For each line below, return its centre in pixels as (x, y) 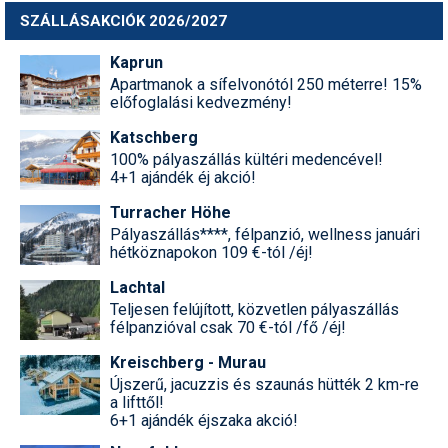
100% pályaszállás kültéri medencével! (246, 159)
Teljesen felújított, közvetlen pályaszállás (254, 309)
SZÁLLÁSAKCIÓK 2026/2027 (123, 20)
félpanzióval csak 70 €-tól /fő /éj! (228, 327)
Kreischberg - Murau (188, 362)
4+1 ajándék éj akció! (183, 177)
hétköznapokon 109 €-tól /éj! (211, 252)
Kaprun (136, 62)
